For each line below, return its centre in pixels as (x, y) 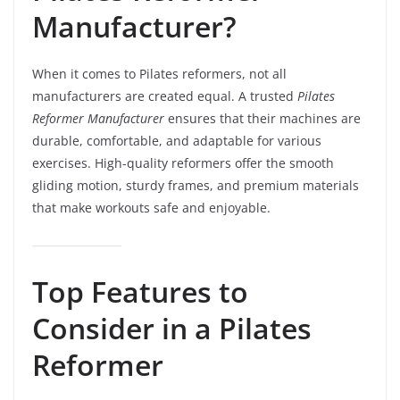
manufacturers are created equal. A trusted (165, 96)
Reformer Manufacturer (98, 118)
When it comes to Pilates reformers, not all (159, 74)
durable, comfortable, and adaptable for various (177, 141)
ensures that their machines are (262, 118)
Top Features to (140, 292)
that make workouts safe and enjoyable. (151, 208)
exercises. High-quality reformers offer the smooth (183, 163)
